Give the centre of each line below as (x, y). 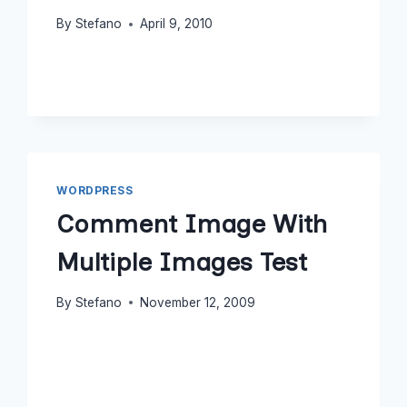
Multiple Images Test (182, 261)
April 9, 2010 (176, 24)
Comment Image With (192, 223)
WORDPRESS (95, 191)
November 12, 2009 (197, 302)
